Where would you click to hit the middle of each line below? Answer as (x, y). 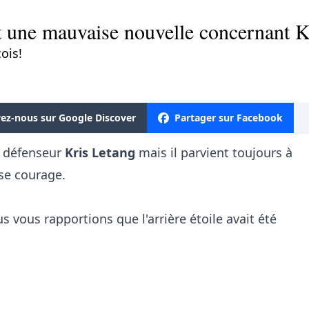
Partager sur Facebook (229, 118)
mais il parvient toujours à (216, 152)
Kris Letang (102, 152)
